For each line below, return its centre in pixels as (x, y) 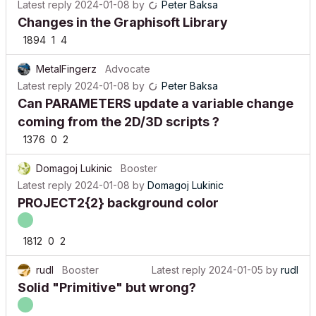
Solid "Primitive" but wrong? (107, 287)
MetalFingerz (66, 69)
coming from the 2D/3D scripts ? (119, 122)
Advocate (128, 69)
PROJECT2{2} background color (118, 203)
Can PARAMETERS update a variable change (156, 103)
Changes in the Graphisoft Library (123, 22)
